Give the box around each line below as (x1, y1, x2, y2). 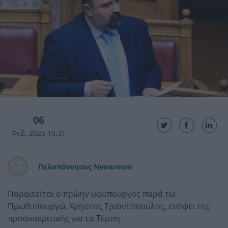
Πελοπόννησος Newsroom (38, 161, 132, 172)
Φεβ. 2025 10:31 (11, 128, 66, 138)
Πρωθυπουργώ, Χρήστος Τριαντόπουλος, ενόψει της (8, 200, 210, 212)
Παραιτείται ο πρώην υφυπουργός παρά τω (8, 188, 175, 199)
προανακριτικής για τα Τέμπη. (8, 212, 122, 224)
